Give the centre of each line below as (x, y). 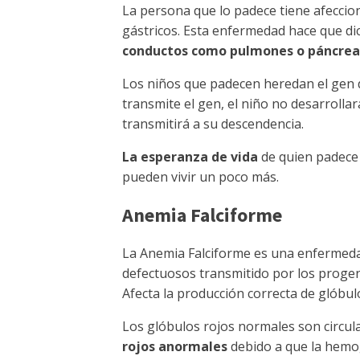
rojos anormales (176, 346)
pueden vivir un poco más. (200, 177)
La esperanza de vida (192, 157)
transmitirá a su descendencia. (213, 124)
